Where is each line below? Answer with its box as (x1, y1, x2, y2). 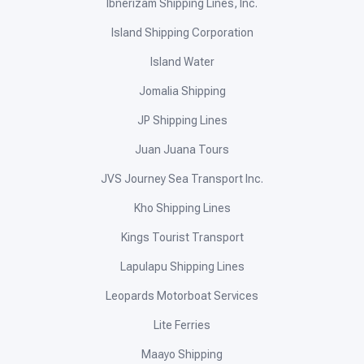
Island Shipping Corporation (110, 26, 253, 40)
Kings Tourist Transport (120, 231, 244, 245)
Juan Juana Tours (135, 143, 229, 157)
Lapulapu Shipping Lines (119, 260, 245, 274)
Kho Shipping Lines (133, 201, 231, 215)
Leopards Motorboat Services (106, 289, 258, 303)
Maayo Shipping (141, 348, 223, 362)
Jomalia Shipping (138, 84, 226, 98)
